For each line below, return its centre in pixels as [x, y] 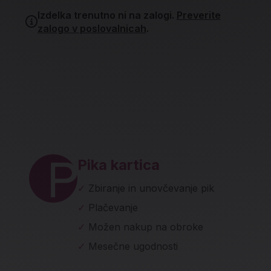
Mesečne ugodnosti [133, 246]
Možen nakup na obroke [146, 227]
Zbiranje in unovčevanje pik [151, 188]
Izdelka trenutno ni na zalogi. [107, 15]
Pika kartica [119, 165]
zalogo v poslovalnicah [92, 28]
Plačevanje [113, 207]
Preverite [198, 15]
